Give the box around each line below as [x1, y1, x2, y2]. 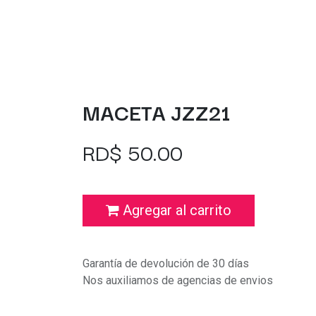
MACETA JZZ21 [83, 95, 230, 128]
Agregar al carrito [119, 202, 231, 219]
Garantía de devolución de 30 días [83, 256, 249, 270]
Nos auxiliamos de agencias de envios [83, 273, 273, 287]
